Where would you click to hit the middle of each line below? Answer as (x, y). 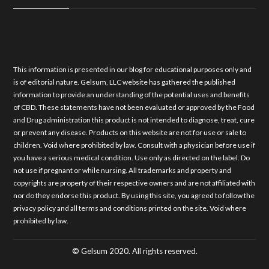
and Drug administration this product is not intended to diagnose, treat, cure (134, 120)
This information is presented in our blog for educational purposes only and (133, 69)
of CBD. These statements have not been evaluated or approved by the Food (134, 107)
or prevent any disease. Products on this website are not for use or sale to (130, 132)
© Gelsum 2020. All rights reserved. (134, 251)
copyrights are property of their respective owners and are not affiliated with (134, 183)
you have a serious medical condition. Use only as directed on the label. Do (132, 158)
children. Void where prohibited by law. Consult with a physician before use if (134, 145)
